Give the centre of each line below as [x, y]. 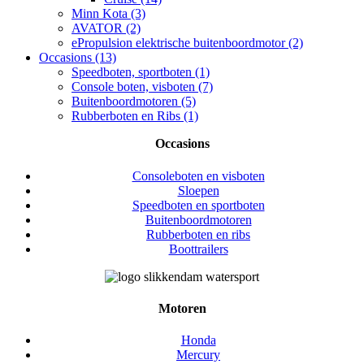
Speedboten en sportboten [198, 205]
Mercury [198, 355]
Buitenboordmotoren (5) [134, 102]
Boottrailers [198, 249]
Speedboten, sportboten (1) [141, 72]
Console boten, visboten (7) [142, 87]
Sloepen [198, 190]
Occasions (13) [78, 58]
